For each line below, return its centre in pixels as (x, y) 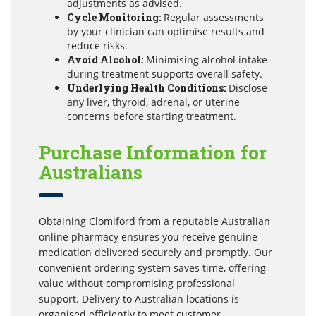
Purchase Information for (153, 152)
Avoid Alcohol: (105, 59)
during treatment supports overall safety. (165, 73)
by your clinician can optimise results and (166, 31)
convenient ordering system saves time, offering (152, 267)
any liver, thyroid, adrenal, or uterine (153, 102)
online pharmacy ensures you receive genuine (148, 236)
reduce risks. (97, 45)
